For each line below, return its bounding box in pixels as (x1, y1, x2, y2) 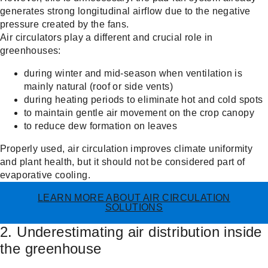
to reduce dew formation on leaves (24, 121, 178, 132)
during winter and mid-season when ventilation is (24, 68, 243, 79)
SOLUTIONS (105, 202, 163, 213)
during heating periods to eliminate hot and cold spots (24, 95, 263, 105)
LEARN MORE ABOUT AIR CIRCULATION (38, 193, 230, 203)
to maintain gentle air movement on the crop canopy (24, 108, 254, 118)
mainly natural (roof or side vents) (24, 81, 173, 92)
